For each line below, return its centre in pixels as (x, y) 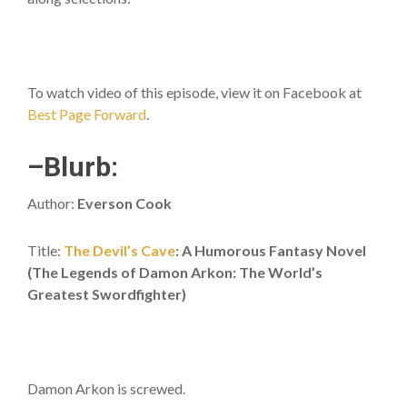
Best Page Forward (87, 114)
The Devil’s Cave (119, 250)
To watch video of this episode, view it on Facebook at (194, 92)
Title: (45, 250)
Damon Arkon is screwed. (106, 388)
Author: (52, 203)
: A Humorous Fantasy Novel (271, 250)
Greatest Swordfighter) (107, 294)
